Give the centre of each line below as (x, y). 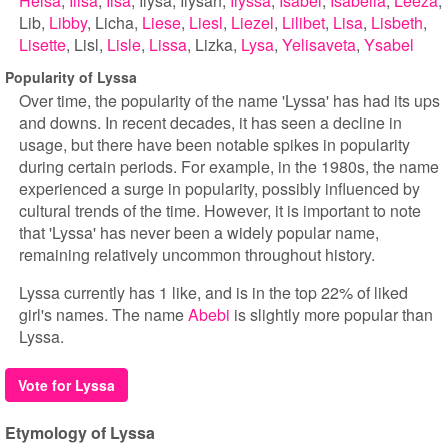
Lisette (42, 44)
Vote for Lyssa (66, 385)
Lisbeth (397, 22)
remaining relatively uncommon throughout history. (197, 254)
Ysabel (389, 44)
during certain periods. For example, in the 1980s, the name (229, 166)
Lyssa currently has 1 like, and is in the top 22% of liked (213, 292)
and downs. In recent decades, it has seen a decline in (210, 122)
